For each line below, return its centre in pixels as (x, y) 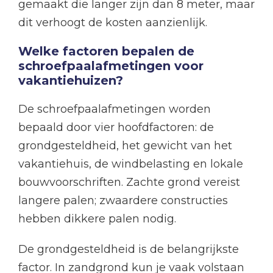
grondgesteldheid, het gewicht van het (125, 146)
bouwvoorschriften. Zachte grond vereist (129, 183)
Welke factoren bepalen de (106, 51)
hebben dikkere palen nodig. (97, 219)
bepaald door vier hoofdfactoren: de (116, 128)
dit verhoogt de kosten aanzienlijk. (113, 23)
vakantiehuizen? (71, 81)
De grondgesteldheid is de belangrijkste (129, 250)
